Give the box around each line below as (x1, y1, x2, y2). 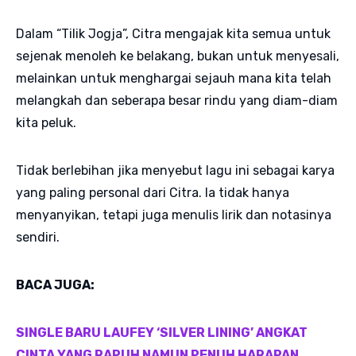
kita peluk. (16, 114, 76, 130)
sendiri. (16, 229, 63, 245)
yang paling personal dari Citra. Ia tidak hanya (16, 184, 289, 200)
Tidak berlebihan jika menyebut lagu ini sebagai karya (16, 162, 335, 178)
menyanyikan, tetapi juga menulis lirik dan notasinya (16, 207, 331, 222)
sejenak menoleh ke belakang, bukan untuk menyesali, (16, 48, 339, 64)
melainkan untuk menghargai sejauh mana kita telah (16, 70, 331, 86)
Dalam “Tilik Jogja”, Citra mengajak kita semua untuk (16, 25, 331, 41)
